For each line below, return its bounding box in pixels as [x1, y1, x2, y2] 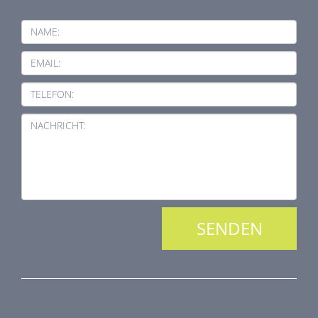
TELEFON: [31, 87, 74, 101]
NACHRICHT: [31, 119, 86, 132]
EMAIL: [31, 56, 60, 70]
